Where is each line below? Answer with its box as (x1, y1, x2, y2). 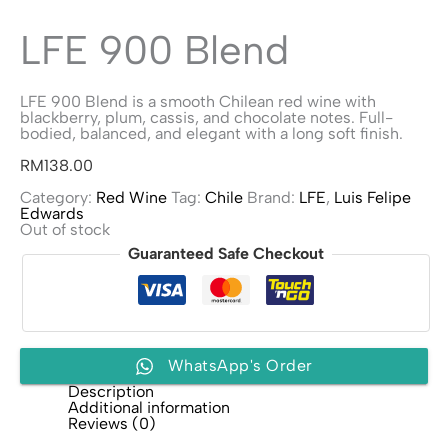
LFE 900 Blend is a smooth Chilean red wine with (20, 92, 376, 111)
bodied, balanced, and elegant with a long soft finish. (20, 124, 403, 143)
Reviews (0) (68, 414, 156, 433)
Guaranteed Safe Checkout (128, 244, 324, 263)
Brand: (247, 188, 299, 207)
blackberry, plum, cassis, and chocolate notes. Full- (20, 108, 393, 127)
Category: (20, 188, 96, 207)
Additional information (68, 398, 230, 417)
